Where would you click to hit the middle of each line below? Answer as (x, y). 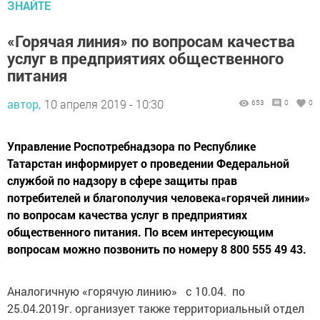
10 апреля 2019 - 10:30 (104, 104)
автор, (24, 104)
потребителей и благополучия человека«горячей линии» (159, 198)
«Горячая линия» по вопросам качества (151, 41)
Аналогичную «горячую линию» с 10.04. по (126, 291)
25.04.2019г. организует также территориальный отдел (156, 309)
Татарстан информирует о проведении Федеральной (148, 164)
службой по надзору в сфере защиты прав (122, 181)
